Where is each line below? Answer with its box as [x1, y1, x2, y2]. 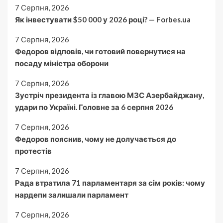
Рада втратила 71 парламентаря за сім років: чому [15, 178, 205, 187]
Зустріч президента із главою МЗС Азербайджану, [15, 90, 204, 100]
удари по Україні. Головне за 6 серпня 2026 [15, 102, 173, 111]
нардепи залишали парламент [15, 190, 128, 199]
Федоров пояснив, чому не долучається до [15, 134, 176, 143]
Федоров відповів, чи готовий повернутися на [15, 46, 186, 56]
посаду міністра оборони [15, 58, 109, 68]
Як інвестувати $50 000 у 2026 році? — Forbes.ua [15, 14, 191, 24]
